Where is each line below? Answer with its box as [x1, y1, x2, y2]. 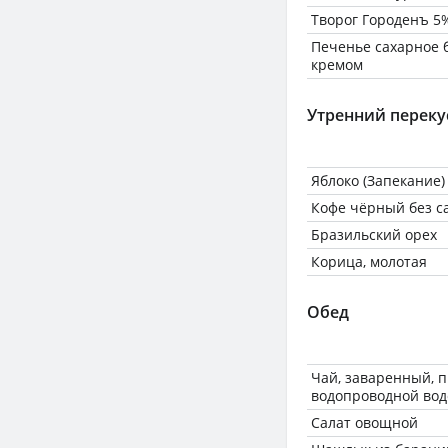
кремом [311, 55, 363, 74]
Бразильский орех [311, 225, 437, 244]
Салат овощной [311, 413, 418, 432]
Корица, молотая [311, 252, 427, 271]
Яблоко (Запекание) [311, 171, 445, 190]
